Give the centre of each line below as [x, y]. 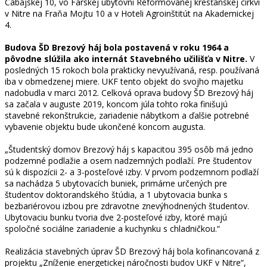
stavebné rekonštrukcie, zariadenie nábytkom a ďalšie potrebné [127, 115]
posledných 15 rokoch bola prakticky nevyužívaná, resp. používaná [132, 70]
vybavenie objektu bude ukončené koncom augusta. [105, 126]
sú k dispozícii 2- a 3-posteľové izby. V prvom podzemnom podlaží [132, 172]
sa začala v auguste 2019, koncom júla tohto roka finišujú [116, 104]
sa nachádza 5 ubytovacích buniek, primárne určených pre [116, 183]
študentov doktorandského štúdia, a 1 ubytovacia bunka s [116, 194]
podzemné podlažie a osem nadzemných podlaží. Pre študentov [128, 160]
